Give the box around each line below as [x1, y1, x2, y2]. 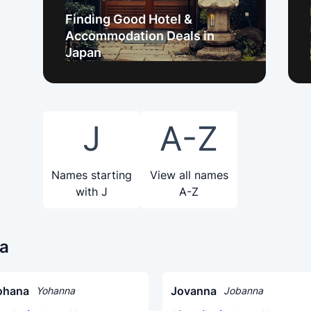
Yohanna [36, 285, 75, 296]
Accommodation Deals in [65, 28, 215, 43]
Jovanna [171, 284, 217, 298]
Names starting [51, 168, 132, 182]
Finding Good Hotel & [65, 12, 192, 26]
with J [76, 185, 108, 199]
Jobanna [224, 285, 263, 296]
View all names [149, 168, 228, 182]
